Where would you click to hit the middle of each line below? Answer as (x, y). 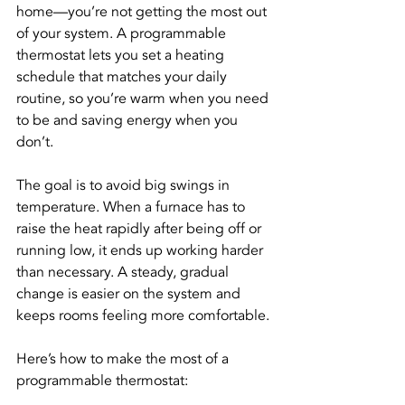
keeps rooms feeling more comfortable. (143, 316)
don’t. (35, 142)
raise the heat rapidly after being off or (141, 229)
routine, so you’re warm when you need (144, 99)
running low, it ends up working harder (141, 250)
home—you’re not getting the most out (143, 12)
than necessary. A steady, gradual (124, 272)
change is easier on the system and (130, 294)
